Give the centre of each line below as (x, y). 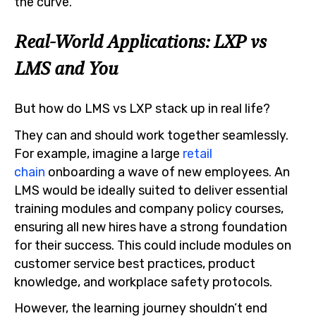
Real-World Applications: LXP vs (140, 41)
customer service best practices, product (135, 263)
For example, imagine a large (98, 153)
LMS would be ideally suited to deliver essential (151, 190)
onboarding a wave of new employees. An (168, 171)
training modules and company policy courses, (149, 208)
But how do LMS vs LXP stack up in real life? (142, 109)
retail (197, 153)
